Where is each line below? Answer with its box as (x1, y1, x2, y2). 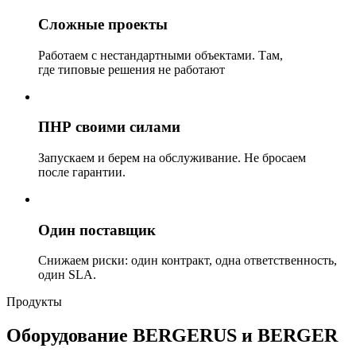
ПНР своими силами (38, 118, 180, 136)
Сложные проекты (38, 15, 168, 33)
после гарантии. (38, 164, 126, 179)
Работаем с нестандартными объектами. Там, (38, 48, 283, 62)
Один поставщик (38, 221, 156, 238)
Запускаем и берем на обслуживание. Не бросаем (38, 150, 306, 164)
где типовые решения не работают (38, 62, 225, 76)
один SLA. (38, 268, 96, 282)
